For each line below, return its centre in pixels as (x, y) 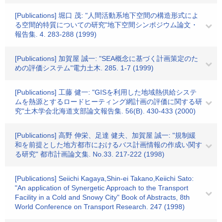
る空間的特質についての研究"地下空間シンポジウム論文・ (106, 25)
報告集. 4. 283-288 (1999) (56, 34)
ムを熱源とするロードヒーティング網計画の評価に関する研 (109, 102)
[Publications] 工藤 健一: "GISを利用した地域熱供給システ (106, 92)
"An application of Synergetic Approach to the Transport (102, 188)
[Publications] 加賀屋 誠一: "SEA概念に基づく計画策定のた (107, 58)
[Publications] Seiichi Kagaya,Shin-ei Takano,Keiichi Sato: (104, 178)
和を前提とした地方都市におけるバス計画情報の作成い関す (109, 145)
